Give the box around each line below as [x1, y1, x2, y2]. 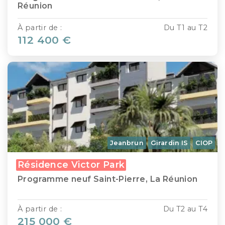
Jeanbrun [109, 139, 144, 147]
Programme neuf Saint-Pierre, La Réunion [18, 174, 198, 184]
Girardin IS [151, 139, 188, 147]
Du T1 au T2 [163, 23, 207, 32]
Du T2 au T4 [163, 204, 207, 214]
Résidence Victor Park [18, 159, 125, 170]
